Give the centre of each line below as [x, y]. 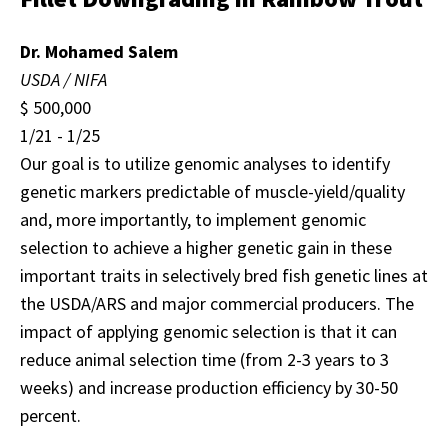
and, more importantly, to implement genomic [193, 219]
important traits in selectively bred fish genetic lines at [224, 275]
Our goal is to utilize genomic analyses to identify [205, 163]
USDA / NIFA [63, 79]
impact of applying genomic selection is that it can [208, 331]
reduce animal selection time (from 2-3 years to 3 [204, 359]
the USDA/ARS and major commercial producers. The [217, 303]
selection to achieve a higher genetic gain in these [206, 247]
